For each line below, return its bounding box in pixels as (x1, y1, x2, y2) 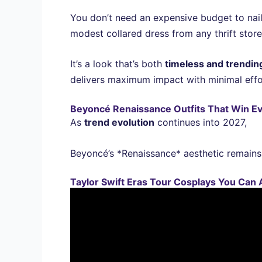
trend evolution (84, 116, 154, 128)
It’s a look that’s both (70, 58, 165, 70)
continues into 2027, (154, 116, 247, 128)
